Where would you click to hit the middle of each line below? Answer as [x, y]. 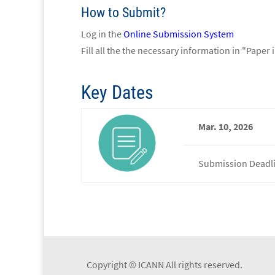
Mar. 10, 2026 [226, 126]
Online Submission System [179, 33]
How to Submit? [123, 12]
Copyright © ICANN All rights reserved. [165, 265]
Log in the [102, 33]
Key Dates [117, 92]
